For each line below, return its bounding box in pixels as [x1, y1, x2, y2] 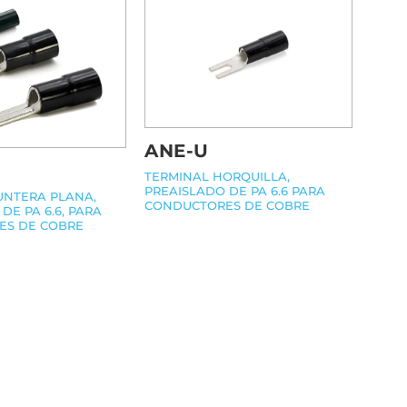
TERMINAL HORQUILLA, [144, 169, 291, 184]
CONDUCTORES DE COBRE [144, 198, 311, 213]
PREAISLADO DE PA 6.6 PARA [144, 184, 326, 199]
